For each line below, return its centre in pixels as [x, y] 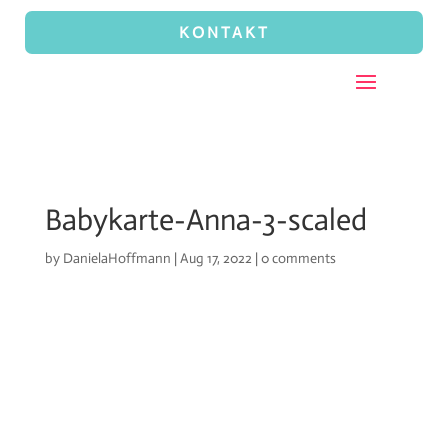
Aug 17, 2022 [215, 258]
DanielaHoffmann [116, 258]
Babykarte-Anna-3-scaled [205, 220]
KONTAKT [224, 32]
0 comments [298, 258]
